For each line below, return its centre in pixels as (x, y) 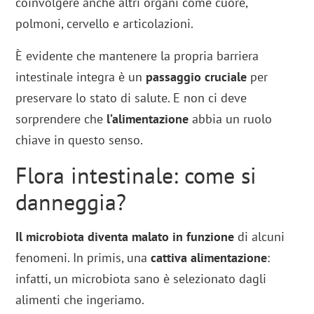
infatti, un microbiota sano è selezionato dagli (141, 279)
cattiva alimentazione (209, 258)
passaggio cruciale (197, 77)
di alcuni (260, 237)
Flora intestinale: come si (136, 176)
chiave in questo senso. (80, 140)
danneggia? (71, 202)
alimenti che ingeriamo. (80, 300)
